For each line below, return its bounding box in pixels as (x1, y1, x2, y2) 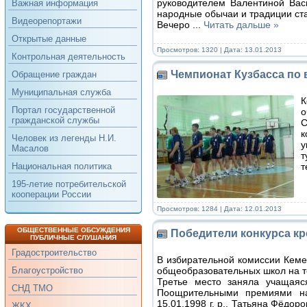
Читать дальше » (203, 19, 279, 30)
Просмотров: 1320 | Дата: (156, 45, 245, 53)
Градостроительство (11, 247, 97, 258)
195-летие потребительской (11, 179, 126, 189)
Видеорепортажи (11, 16, 82, 26)
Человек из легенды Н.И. (11, 133, 116, 143)
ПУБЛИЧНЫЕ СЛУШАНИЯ (30, 234, 117, 241)
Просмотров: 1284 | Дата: (156, 204, 245, 212)
